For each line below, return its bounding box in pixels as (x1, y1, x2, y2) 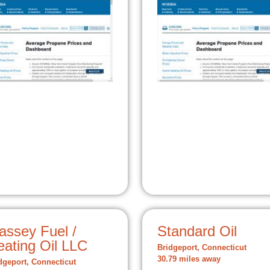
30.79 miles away (157, 254, 221, 263)
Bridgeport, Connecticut (157, 243, 246, 252)
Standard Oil (157, 222, 237, 239)
